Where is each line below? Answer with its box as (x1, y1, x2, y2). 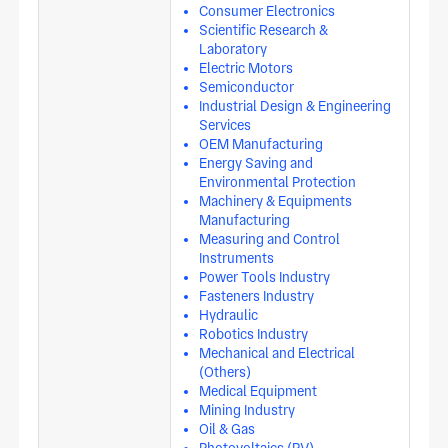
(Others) (199, 364, 252, 381)
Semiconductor (199, 79, 295, 96)
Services (199, 117, 252, 134)
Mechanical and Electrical (199, 345, 356, 362)
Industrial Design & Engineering (199, 98, 392, 115)
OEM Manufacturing (199, 136, 324, 153)
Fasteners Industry (199, 288, 315, 305)
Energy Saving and (199, 155, 314, 172)
